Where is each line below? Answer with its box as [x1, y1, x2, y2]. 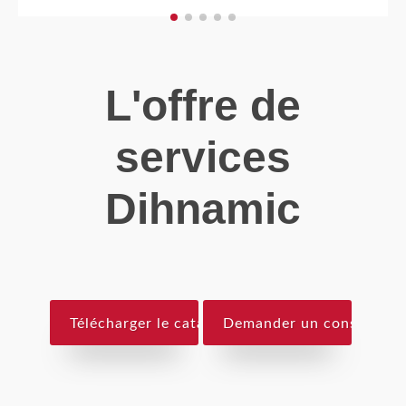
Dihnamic [105, 185, 301, 233]
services [115, 133, 291, 181]
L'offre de [105, 82, 301, 130]
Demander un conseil [223, 316, 374, 331]
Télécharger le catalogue [70, 316, 244, 331]
